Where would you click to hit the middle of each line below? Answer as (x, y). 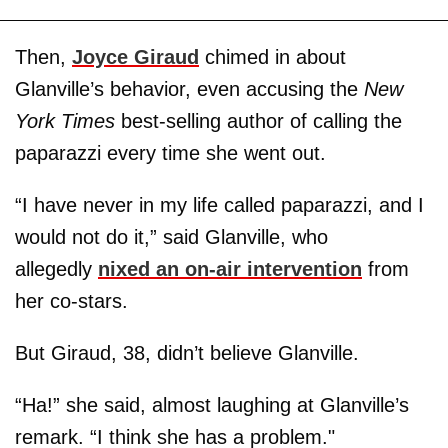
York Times (65, 120)
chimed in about (272, 56)
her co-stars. (71, 300)
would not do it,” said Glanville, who (171, 236)
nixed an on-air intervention (230, 268)
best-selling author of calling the (258, 120)
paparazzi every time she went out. (170, 152)
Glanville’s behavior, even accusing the (189, 88)
